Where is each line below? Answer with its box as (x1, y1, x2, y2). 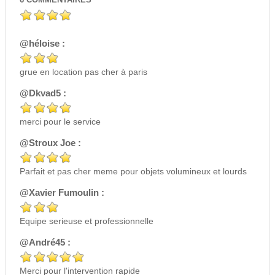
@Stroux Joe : (19, 137, 81, 149)
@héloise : (19, 38, 65, 49)
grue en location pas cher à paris (19, 67, 147, 77)
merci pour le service (19, 117, 101, 127)
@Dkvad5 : (19, 88, 66, 99)
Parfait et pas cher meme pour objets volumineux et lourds (19, 166, 247, 177)
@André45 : (19, 237, 71, 248)
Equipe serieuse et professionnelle (19, 216, 153, 227)
